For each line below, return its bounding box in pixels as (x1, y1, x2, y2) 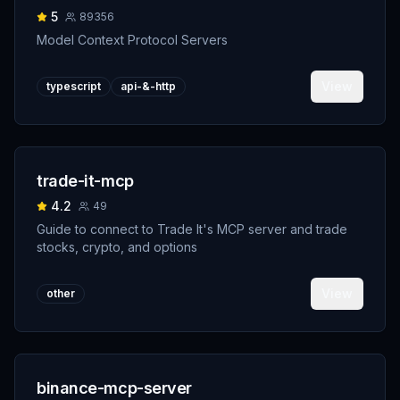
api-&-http (121, 79, 176, 93)
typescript (46, 79, 101, 93)
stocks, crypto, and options (37, 239, 197, 254)
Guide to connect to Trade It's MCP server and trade (37, 221, 347, 237)
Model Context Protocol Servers (37, 32, 228, 47)
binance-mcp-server (37, 379, 192, 397)
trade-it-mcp (37, 171, 134, 190)
